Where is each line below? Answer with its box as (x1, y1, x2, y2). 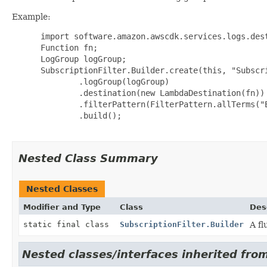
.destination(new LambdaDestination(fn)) (36, 88, 265, 98)
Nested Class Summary (18, 151, 158, 164)
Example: (12, 11, 51, 21)
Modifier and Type (23, 202, 101, 212)
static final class (23, 219, 114, 229)
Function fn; (36, 42, 98, 52)
